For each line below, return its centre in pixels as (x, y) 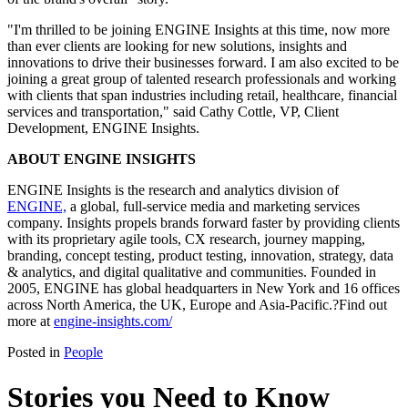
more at (31, 321)
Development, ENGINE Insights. (103, 128)
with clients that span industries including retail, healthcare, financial (202, 96)
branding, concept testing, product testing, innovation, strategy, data (200, 256)
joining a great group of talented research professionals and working (202, 79)
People (83, 352)
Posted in (36, 352)
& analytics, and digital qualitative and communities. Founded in (192, 272)
